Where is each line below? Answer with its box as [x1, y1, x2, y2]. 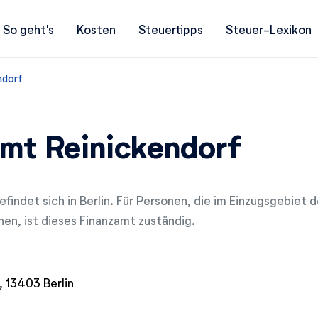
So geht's [3, 21, 54, 36]
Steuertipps [138, 21, 203, 36]
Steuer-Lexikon [226, 21, 312, 36]
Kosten [77, 21, 116, 36]
